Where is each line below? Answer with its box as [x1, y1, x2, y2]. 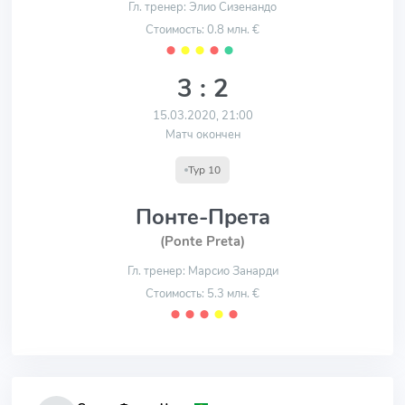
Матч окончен [165, 127, 240, 143]
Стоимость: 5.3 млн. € [146, 286, 259, 302]
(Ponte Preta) [160, 232, 245, 250]
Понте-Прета [135, 202, 270, 231]
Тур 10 [188, 163, 221, 177]
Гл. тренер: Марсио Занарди [127, 263, 278, 279]
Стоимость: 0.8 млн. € [146, 22, 259, 38]
